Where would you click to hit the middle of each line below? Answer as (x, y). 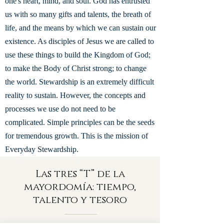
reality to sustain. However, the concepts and (75, 95)
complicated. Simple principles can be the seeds (80, 122)
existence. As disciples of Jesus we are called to (79, 41)
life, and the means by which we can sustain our (80, 28)
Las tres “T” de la (80, 174)
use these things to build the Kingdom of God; (78, 55)
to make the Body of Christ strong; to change (76, 68)
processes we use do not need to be (60, 109)
